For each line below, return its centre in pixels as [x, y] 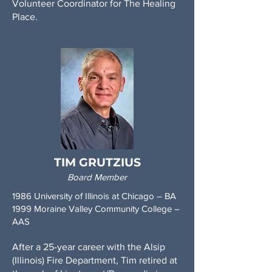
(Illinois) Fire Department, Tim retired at [95, 260]
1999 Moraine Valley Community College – [96, 209]
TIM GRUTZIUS [97, 162]
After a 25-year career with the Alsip [89, 247]
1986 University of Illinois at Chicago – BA [95, 196]
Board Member [97, 177]
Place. [25, 17]
